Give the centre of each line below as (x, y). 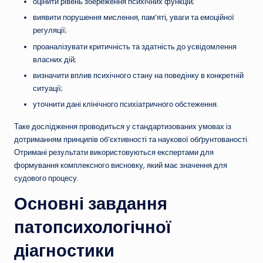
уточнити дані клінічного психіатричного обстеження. (126, 104)
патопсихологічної (92, 227)
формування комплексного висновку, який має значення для (121, 165)
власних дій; (55, 59)
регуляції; (50, 31)
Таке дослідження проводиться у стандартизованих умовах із (123, 126)
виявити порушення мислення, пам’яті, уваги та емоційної (134, 18)
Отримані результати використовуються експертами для (114, 152)
